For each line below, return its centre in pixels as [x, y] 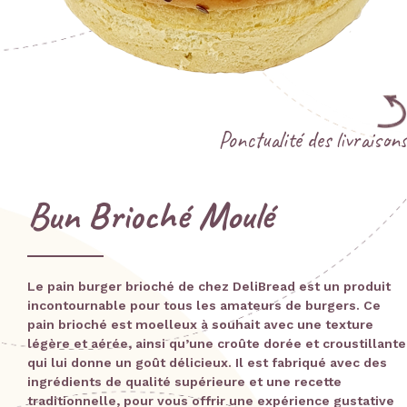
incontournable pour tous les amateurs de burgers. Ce [204, 306]
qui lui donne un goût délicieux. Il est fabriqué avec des [207, 363]
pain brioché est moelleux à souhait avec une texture [200, 325]
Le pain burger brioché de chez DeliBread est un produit [209, 287]
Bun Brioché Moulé [150, 216]
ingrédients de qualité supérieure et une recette [184, 382]
